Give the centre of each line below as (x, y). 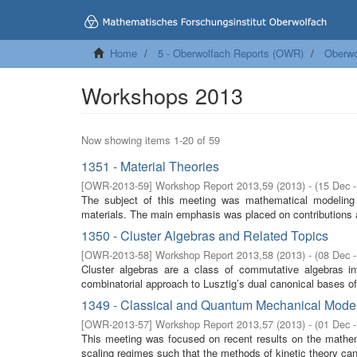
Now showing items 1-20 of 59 (151, 140)
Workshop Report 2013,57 (214, 324)
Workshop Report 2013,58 (214, 255)
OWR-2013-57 (117, 324)
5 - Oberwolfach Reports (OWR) (231, 53)
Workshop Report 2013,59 (214, 185)
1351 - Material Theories (150, 166)
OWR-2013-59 (117, 185)
